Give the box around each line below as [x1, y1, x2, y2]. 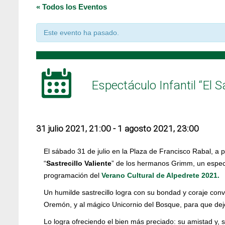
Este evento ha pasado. [44, 29, 119, 37]
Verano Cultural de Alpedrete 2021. [101, 171, 219, 179]
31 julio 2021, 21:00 [36, 124, 111, 134]
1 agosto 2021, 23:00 [118, 124, 199, 134]
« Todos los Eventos [36, 3, 107, 11]
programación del [44, 171, 101, 179]
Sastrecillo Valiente [46, 159, 111, 167]
